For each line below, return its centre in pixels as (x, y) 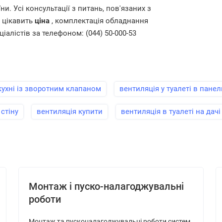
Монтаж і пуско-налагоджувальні (106, 186)
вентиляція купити (70, 111)
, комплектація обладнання (99, 21)
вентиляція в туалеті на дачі (171, 111)
